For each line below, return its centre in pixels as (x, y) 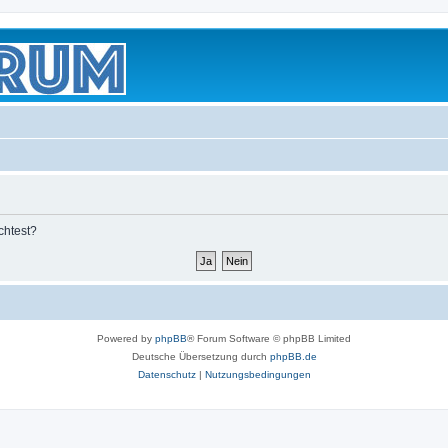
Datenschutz (166, 374)
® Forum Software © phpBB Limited (269, 338)
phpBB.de (293, 356)
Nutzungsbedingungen (257, 374)
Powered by (126, 338)
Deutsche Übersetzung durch (200, 356)
